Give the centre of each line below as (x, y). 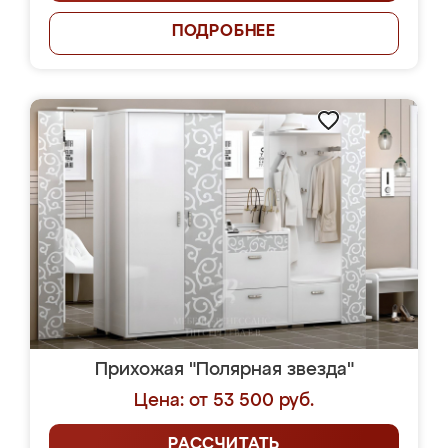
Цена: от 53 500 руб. (224, 401)
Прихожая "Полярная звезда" (224, 370)
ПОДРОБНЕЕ (224, 32)
